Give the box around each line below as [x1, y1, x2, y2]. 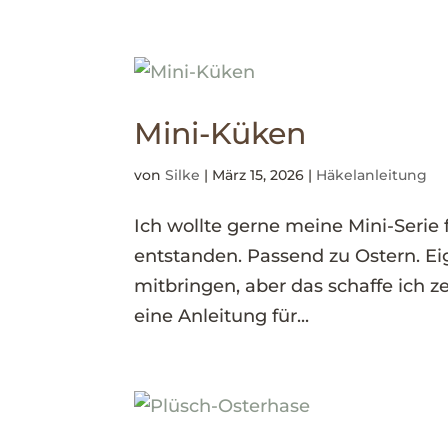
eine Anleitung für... [134, 305, 310, 327]
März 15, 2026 [212, 166, 305, 184]
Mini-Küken [134, 115, 307, 152]
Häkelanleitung [316, 166, 428, 184]
